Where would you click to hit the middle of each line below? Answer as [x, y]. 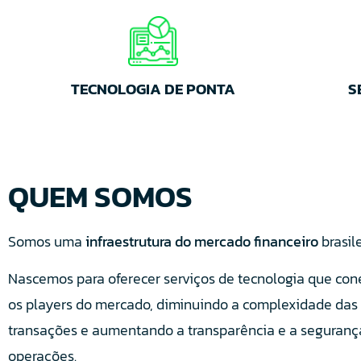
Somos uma [47, 241]
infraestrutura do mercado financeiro [202, 241]
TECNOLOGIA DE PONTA [153, 89]
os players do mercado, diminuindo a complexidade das [183, 304]
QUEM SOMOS [100, 196]
